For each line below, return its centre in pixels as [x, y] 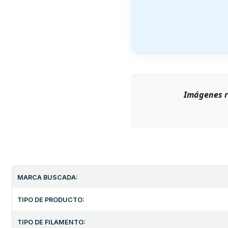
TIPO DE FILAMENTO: [51, 222]
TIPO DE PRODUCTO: [51, 199]
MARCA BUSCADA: [48, 177]
